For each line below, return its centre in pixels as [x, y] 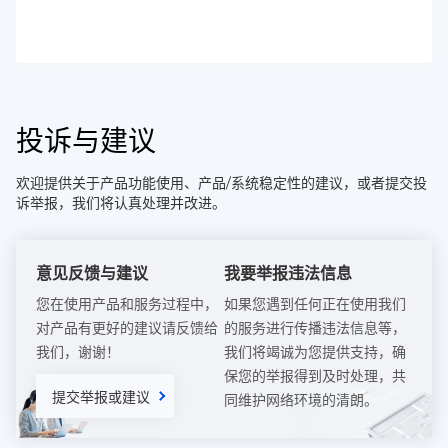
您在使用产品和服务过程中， [127, 304]
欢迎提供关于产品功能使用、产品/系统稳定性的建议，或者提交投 [221, 183]
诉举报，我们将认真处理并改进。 [121, 203]
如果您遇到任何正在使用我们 [315, 304]
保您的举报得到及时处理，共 [315, 376]
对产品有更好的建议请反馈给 [127, 328]
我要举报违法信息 [288, 273]
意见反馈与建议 [92, 273]
